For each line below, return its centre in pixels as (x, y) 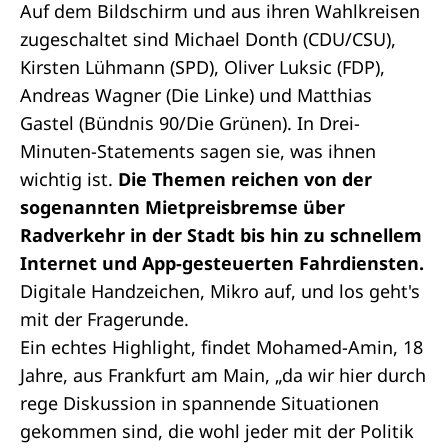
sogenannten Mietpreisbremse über (182, 207)
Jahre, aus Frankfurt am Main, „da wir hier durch (223, 375)
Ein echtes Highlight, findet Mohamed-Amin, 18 (221, 347)
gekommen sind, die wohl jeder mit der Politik (217, 431)
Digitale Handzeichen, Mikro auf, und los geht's (220, 291)
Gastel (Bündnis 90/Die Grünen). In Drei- (190, 123)
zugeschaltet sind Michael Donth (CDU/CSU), (208, 39)
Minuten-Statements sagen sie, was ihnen (198, 151)
